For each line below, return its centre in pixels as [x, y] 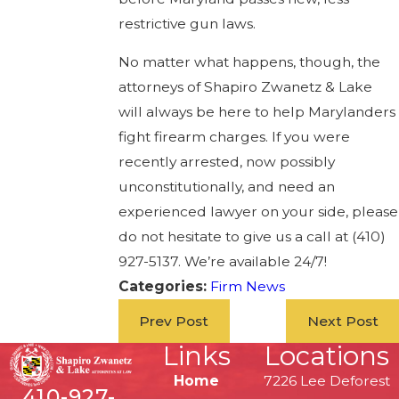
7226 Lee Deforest [326, 381]
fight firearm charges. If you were [234, 137]
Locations [326, 356]
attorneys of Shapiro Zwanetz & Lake [245, 87]
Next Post [342, 321]
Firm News [247, 287]
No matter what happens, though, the [249, 62]
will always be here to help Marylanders [256, 112]
